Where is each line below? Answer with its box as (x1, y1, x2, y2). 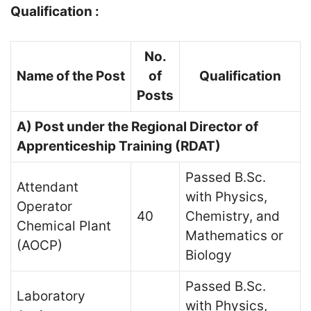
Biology (185, 247, 232, 263)
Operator (17, 199, 72, 215)
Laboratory (17, 288, 85, 304)
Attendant (17, 179, 78, 195)
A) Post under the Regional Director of (17, 119, 258, 135)
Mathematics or (185, 228, 283, 244)
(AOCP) (17, 237, 62, 253)
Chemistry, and (185, 208, 280, 224)
